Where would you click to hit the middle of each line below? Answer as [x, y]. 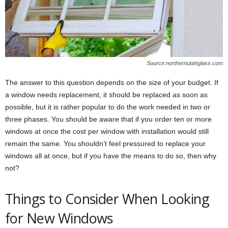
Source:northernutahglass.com [185, 63]
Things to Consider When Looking [107, 199]
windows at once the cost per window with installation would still [107, 132]
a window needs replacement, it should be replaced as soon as [106, 95]
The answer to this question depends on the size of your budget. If [112, 83]
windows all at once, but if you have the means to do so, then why [111, 156]
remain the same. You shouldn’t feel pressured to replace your [105, 144]
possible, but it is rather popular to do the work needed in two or [108, 107]
